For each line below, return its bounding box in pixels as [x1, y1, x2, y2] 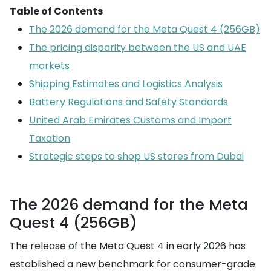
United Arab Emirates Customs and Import [29, 113, 232, 127]
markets [29, 59, 70, 73]
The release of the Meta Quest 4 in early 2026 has [10, 239, 246, 253]
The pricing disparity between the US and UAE [29, 41, 246, 54]
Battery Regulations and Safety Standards [29, 95, 228, 109]
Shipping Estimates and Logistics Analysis [29, 77, 223, 91]
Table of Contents [10, 4, 103, 18]
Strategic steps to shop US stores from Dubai [29, 149, 244, 163]
